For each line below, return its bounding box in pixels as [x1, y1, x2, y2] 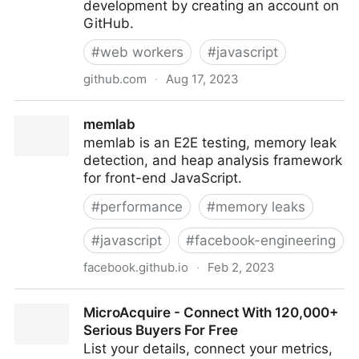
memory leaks [216, 199, 305, 215]
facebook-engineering [195, 232, 336, 248]
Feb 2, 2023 [208, 260, 275, 275]
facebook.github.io [83, 260, 188, 275]
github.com [83, 71, 147, 87]
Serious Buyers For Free [83, 322, 238, 338]
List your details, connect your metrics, [83, 341, 333, 357]
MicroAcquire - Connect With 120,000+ [83, 305, 338, 321]
